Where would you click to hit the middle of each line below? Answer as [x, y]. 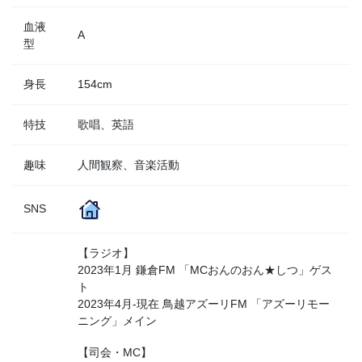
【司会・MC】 [115, 352]
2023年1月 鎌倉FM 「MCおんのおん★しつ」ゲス [205, 269]
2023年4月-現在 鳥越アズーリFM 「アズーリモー [204, 303]
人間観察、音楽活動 [128, 164]
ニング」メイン [117, 320]
